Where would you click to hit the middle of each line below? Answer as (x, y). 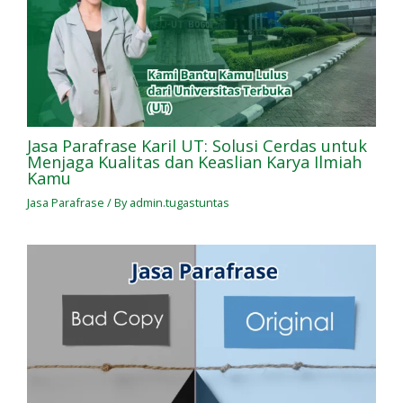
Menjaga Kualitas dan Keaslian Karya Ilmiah (194, 161)
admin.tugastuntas (179, 203)
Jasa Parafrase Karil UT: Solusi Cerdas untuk (197, 145)
